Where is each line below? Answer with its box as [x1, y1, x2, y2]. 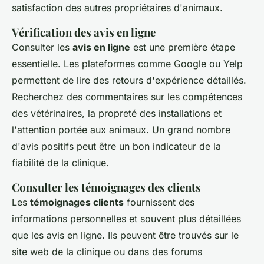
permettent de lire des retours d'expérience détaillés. [12, 74, 246, 87]
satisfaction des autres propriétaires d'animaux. [12, 2, 223, 14]
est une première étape [130, 41, 235, 54]
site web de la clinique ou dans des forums [12, 246, 202, 258]
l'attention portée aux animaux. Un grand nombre [12, 124, 230, 136]
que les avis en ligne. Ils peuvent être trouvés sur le [12, 229, 239, 242]
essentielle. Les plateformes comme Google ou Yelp [12, 58, 243, 70]
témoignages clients [30, 196, 124, 209]
